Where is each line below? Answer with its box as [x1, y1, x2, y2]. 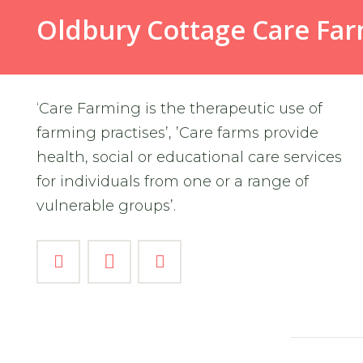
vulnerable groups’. [36, 196, 176, 215]
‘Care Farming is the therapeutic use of [36, 99, 322, 117]
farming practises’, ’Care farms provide [36, 123, 318, 142]
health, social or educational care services [36, 147, 342, 166]
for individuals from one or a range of [36, 172, 309, 190]
